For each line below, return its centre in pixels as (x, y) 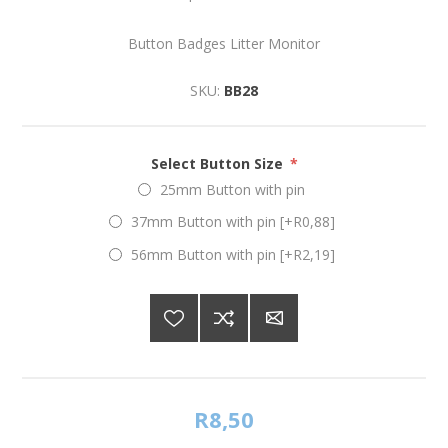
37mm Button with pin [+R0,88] (232, 222)
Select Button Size (218, 163)
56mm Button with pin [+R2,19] (232, 254)
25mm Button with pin (232, 189)
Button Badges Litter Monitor (224, 43)
